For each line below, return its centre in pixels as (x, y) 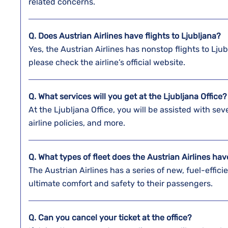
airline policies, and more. (78, 123)
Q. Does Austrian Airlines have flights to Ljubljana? (125, 36)
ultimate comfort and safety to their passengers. (122, 183)
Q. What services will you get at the (96, 96)
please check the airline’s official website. (108, 62)
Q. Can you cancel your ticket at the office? (111, 218)
